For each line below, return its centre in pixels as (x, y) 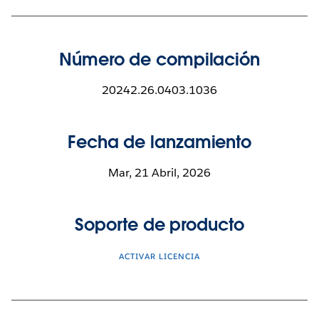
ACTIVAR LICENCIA (159, 256)
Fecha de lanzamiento (159, 142)
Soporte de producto (159, 224)
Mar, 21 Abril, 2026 (159, 172)
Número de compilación (159, 59)
